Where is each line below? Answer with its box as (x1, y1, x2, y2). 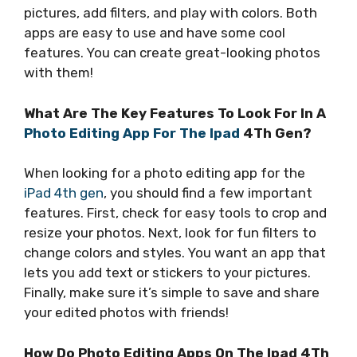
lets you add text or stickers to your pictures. (24, 265, 311, 281)
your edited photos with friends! (24, 304, 229, 321)
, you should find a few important (104, 185, 312, 202)
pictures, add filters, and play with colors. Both (24, 5, 317, 22)
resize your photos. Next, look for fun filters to (24, 225, 316, 241)
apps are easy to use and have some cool (24, 25, 285, 41)
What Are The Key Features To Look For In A (24, 104, 326, 121)
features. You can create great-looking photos (24, 45, 320, 61)
